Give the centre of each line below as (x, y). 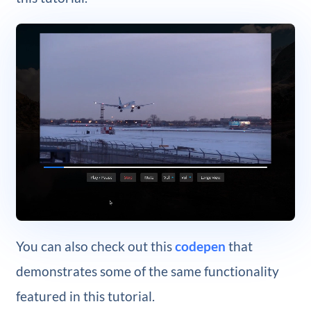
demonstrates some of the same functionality (147, 271)
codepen (200, 246)
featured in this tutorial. (85, 296)
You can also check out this (95, 246)
